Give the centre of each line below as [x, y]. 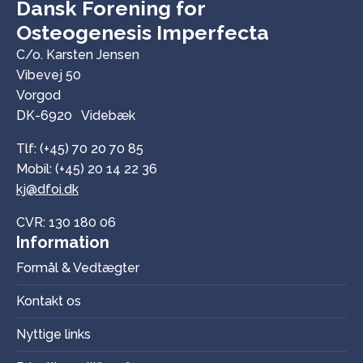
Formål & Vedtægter [78, 267]
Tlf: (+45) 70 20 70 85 [80, 148]
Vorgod [38, 95]
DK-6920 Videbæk [76, 115]
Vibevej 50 [49, 75]
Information [63, 242]
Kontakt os [49, 301]
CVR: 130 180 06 [66, 222]
